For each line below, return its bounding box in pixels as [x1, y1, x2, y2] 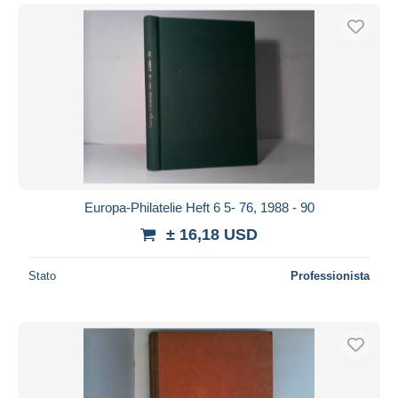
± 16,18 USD [166, 225, 258, 243]
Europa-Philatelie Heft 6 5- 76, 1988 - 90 [84, 199, 314, 215]
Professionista [291, 268, 370, 283]
